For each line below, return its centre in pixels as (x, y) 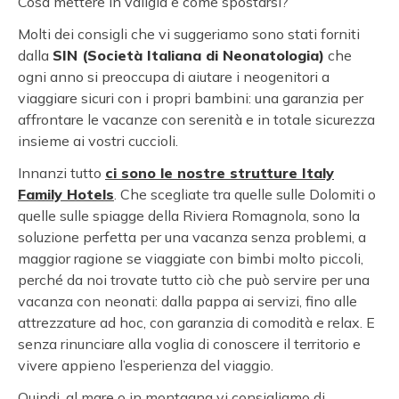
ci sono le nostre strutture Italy (220, 173)
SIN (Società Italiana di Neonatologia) (188, 56)
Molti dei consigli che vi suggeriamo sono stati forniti (189, 34)
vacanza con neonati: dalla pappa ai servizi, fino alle (187, 301)
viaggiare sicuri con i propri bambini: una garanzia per (191, 98)
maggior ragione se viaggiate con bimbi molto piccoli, (191, 259)
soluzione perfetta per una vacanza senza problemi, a (192, 237)
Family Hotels (66, 195)
